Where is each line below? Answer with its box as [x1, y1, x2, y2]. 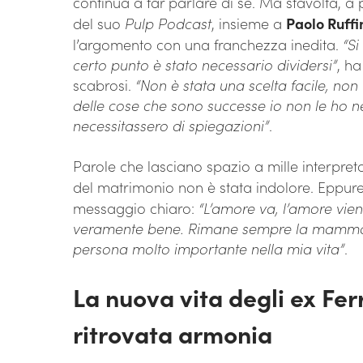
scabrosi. [73, 75, 135, 96]
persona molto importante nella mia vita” [73, 238, 344, 259]
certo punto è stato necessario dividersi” [73, 54, 337, 75]
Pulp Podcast [125, 13, 211, 34]
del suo [73, 13, 125, 34]
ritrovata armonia [73, 316, 272, 351]
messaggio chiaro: [73, 198, 199, 219]
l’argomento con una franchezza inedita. [73, 34, 343, 55]
